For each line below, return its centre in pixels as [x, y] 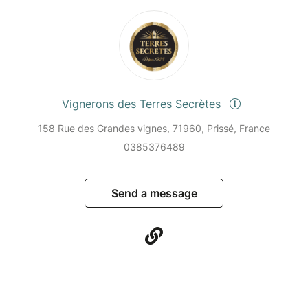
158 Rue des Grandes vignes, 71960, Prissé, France [154, 129]
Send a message [154, 194]
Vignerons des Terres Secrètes [143, 104]
